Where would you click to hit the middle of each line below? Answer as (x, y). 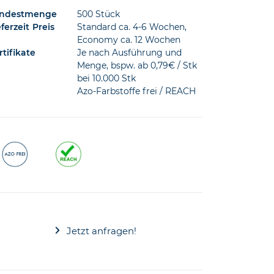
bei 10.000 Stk (106, 78)
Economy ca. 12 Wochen (128, 40)
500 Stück (98, 14)
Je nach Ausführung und (129, 53)
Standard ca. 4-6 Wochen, (131, 27)
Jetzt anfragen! (101, 231)
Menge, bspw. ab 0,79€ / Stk (137, 65)
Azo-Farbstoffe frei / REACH (136, 91)
